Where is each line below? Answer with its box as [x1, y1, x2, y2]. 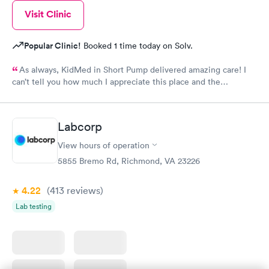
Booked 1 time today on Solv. [81, 40, 193, 51]
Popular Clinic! [24, 40, 81, 52]
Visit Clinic [25, 8, 71, 20]
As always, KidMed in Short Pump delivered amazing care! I [19, 64, 246, 75]
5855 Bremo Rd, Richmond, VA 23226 [58, 155, 200, 166]
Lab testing [16, 201, 52, 211]
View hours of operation [58, 139, 150, 151]
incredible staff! [12, 91, 72, 101]
